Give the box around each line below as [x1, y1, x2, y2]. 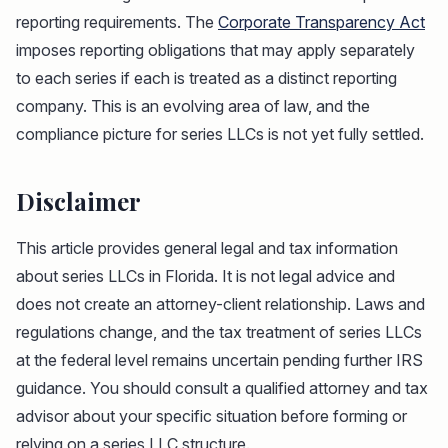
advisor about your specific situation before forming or [16, 406, 407, 427]
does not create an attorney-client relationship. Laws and [16, 294, 425, 315]
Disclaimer [16, 185, 141, 218]
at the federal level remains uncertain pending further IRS [16, 350, 423, 371]
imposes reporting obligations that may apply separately [16, 40, 415, 61]
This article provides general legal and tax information [16, 238, 398, 259]
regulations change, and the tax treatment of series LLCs [16, 322, 422, 343]
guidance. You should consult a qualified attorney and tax [16, 378, 428, 399]
